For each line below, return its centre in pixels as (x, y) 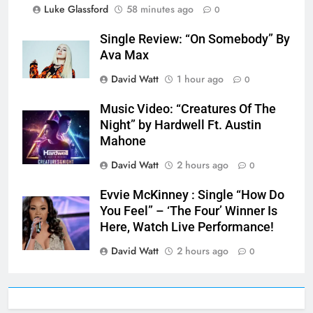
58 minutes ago (160, 9)
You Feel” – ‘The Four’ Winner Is (189, 211)
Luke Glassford (76, 9)
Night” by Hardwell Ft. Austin (181, 125)
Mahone (123, 141)
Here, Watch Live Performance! (187, 227)
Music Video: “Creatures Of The (188, 109)
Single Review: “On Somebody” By (195, 39)
